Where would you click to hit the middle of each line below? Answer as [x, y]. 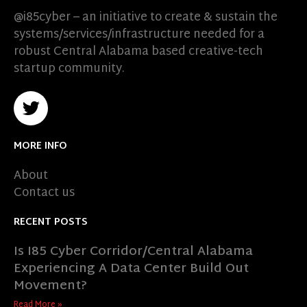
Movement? [50, 286]
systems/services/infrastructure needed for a [139, 34]
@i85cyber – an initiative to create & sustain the [146, 17]
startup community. [69, 69]
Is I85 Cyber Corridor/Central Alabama [133, 251]
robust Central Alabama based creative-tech [138, 51]
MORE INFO [40, 146]
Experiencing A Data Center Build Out [131, 269]
